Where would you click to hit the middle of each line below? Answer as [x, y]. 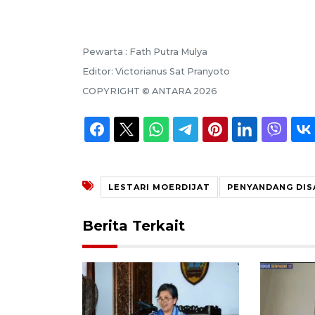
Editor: [99, 71]
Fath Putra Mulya [168, 51]
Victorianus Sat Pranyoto [173, 71]
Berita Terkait [134, 225]
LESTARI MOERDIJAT [159, 187]
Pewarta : [106, 51]
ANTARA [172, 91]
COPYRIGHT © [117, 91]
